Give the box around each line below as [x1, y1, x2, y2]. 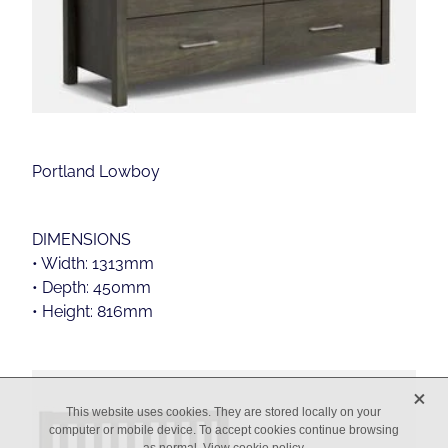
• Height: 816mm [32, 299, 153, 322]
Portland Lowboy [32, 159, 160, 182]
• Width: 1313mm [32, 251, 154, 274]
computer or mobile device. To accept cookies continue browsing [48, 423, 399, 437]
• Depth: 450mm [32, 275, 151, 298]
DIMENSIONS [32, 227, 131, 250]
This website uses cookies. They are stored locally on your [66, 405, 382, 419]
